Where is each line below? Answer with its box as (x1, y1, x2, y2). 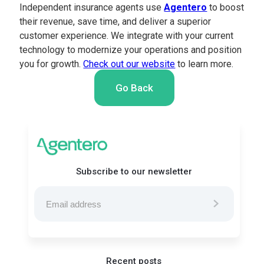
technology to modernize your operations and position (19, 44, 242, 55)
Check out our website (83, 58, 176, 70)
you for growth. (19, 58, 84, 70)
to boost (207, 2, 245, 13)
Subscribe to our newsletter (75, 166, 192, 177)
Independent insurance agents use (19, 2, 164, 13)
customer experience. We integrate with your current (19, 30, 234, 41)
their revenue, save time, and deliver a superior (19, 16, 212, 27)
